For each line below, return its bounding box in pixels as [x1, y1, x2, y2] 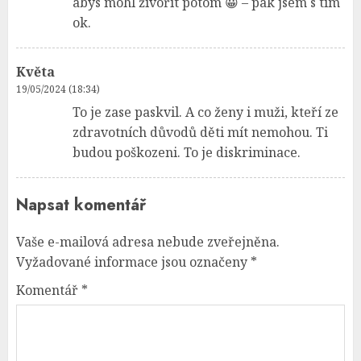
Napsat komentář [16, 193, 146, 217]
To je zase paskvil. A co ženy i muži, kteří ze [73, 102, 338, 121]
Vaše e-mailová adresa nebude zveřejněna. [16, 232, 280, 251]
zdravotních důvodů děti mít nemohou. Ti [73, 122, 328, 141]
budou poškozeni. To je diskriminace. [73, 143, 301, 161]
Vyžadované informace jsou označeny [16, 252, 251, 271]
